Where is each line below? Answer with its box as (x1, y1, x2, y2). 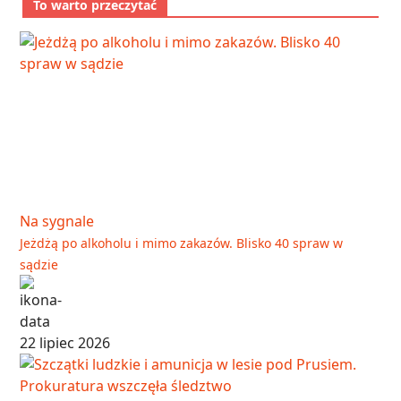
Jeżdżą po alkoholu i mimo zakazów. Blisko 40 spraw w (20, 234, 343, 252)
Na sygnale (20, 210, 94, 231)
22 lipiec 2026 (20, 332, 110, 353)
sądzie (20, 255, 58, 273)
